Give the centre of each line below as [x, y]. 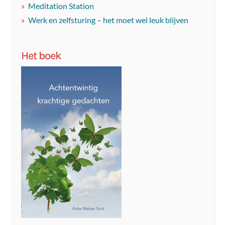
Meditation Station [61, 6]
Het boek [41, 55]
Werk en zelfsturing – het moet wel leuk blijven [108, 20]
